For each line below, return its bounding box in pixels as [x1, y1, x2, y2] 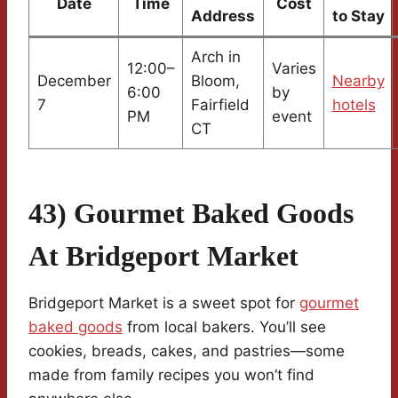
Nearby [331, 72, 385, 91]
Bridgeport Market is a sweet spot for [28, 294, 299, 313]
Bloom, [190, 72, 240, 91]
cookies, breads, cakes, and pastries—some [28, 342, 345, 361]
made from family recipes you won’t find [28, 366, 314, 385]
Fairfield [190, 96, 250, 115]
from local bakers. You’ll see [123, 318, 326, 337]
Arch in [190, 48, 241, 67]
